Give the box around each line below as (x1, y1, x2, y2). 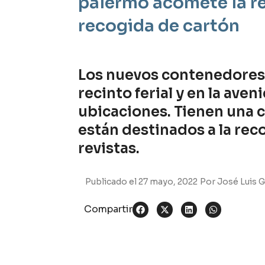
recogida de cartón (78, 15, 240, 36)
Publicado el (85, 176, 138, 188)
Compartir (84, 203, 132, 216)
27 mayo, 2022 (138, 176, 198, 188)
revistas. (78, 139, 140, 157)
